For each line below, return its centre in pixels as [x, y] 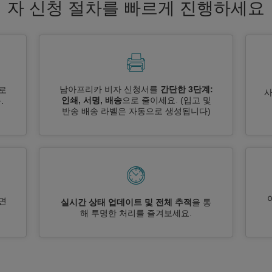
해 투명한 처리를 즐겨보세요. [136, 213]
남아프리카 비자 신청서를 [110, 89]
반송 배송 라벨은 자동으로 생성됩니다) [136, 111]
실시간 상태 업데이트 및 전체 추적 [126, 202]
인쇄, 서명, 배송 [91, 100]
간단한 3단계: [186, 89]
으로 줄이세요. [150, 100]
